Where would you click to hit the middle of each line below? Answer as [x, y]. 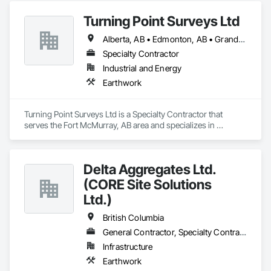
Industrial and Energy [142, 68]
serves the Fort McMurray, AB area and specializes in [119, 125]
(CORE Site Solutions [148, 184]
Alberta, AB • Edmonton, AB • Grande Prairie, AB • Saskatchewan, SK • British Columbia [242, 39]
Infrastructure [128, 247]
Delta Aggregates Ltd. [150, 169]
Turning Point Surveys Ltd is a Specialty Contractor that [123, 114]
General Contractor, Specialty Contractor [243, 232]
